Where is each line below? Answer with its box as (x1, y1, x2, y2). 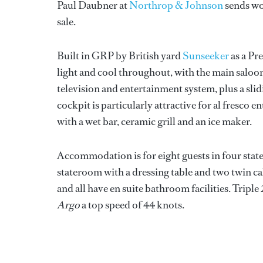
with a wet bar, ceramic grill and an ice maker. (57, 114, 252, 129)
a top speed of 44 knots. (80, 198, 184, 213)
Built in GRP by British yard (57, 49, 183, 63)
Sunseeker (183, 49, 229, 63)
